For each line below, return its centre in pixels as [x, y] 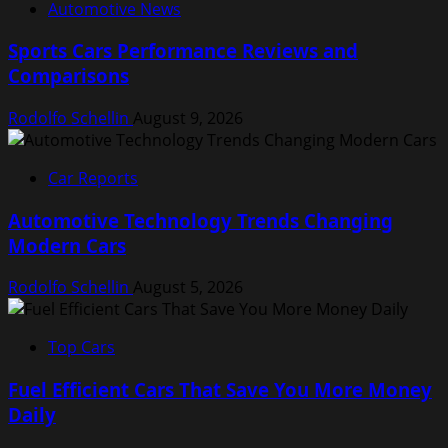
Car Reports [93, 178]
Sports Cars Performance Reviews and [183, 51]
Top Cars [81, 347]
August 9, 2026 [188, 118]
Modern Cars [67, 245]
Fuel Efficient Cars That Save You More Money [220, 390]
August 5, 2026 [188, 287]
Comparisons [68, 76]
